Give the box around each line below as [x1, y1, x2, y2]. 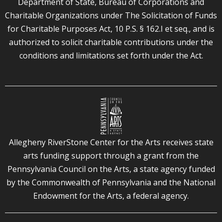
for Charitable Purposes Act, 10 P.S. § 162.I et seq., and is [7, 23, 215, 34]
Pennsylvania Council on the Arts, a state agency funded [7, 163, 215, 174]
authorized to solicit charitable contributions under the [9, 36, 213, 48]
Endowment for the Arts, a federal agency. [33, 190, 189, 201]
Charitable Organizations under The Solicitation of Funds [5, 9, 217, 21]
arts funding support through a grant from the [23, 150, 199, 161]
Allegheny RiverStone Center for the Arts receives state [8, 136, 214, 148]
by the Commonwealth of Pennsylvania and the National [6, 176, 216, 188]
